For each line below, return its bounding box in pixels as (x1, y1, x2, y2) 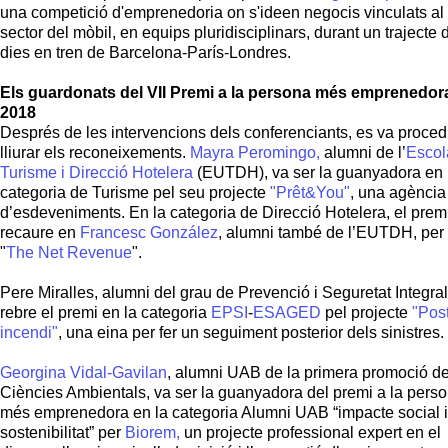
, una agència (350, 184, 446, 201)
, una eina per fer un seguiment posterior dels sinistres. (58, 324, 444, 341)
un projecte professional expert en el (180, 424, 441, 441)
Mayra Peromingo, (190, 144, 320, 161)
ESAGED (253, 304, 321, 321)
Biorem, (125, 424, 180, 441)
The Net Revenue (6, 244, 132, 261)
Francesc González (80, 224, 218, 241)
